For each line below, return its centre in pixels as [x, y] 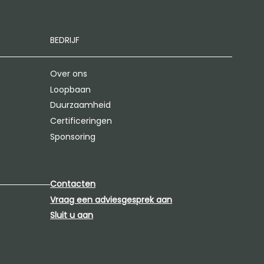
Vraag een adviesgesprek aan [111, 199]
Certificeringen [81, 121]
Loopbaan [71, 89]
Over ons [69, 74]
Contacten [73, 184]
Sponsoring [73, 136]
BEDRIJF [65, 40]
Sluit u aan [72, 215]
